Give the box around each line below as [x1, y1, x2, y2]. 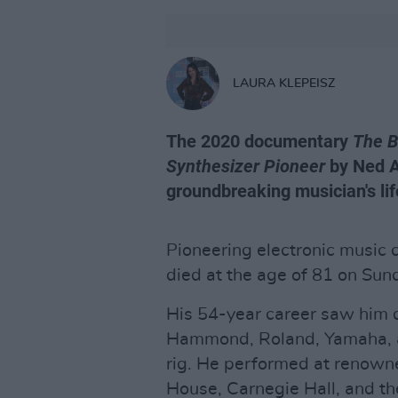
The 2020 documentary [166, 131, 353, 152]
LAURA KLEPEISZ [233, 76, 335, 90]
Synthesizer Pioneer [166, 155, 325, 177]
